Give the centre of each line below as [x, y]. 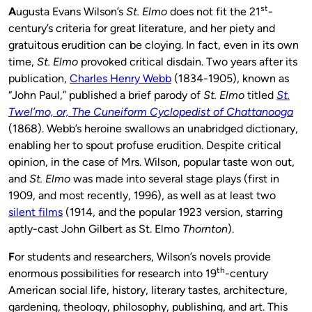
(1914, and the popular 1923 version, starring [173, 212]
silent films [36, 212]
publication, [39, 78]
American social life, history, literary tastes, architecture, [148, 290]
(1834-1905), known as [230, 78]
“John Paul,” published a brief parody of [106, 95]
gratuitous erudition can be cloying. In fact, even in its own [154, 45]
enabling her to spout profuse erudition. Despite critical [145, 145]
